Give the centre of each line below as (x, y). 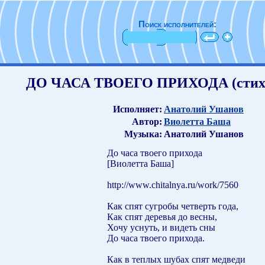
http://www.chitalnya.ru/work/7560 (173, 185)
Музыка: (143, 134)
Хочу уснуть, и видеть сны (161, 227)
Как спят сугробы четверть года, (173, 206)
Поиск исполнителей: (177, 24)
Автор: (147, 121)
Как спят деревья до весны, (162, 216)
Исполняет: (138, 109)
